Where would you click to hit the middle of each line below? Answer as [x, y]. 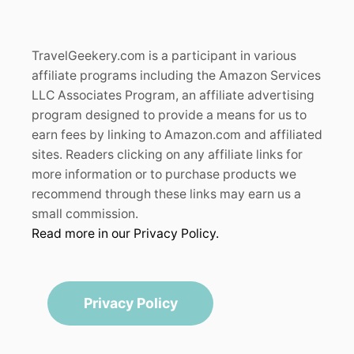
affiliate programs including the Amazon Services [176, 75]
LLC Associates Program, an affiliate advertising [173, 95]
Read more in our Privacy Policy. [125, 233]
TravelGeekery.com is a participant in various [164, 55]
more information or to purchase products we [164, 174]
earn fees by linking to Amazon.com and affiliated [177, 134]
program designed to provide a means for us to [169, 115]
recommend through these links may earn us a [166, 194]
